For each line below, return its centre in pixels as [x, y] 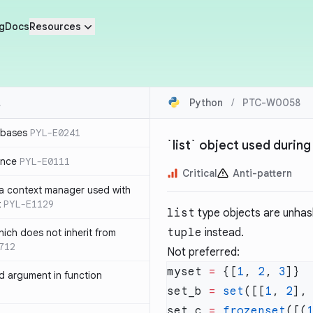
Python [206, 103]
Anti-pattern [262, 173]
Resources [55, 27]
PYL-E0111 [45, 161]
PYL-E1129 [29, 204]
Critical [200, 173]
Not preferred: [203, 252]
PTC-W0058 [271, 103]
